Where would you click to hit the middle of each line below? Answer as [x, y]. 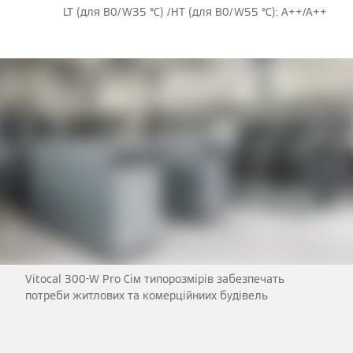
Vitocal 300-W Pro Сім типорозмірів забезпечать [155, 279]
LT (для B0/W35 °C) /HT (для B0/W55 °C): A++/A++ [195, 12]
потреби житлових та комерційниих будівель [147, 295]
